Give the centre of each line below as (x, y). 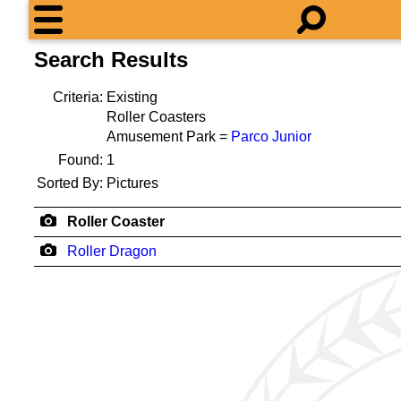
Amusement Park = (169, 137)
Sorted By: (70, 183)
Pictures (132, 183)
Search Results (111, 60)
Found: (81, 160)
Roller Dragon (112, 251)
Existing (132, 97)
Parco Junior (271, 137)
